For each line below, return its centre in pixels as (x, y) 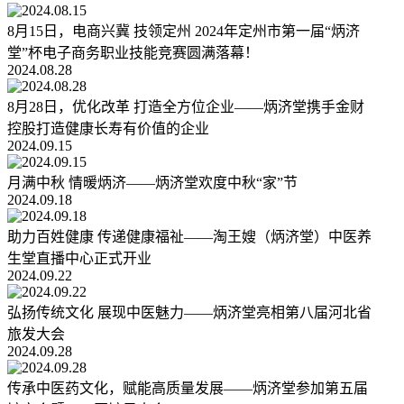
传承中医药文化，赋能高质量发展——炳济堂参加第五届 (188, 389)
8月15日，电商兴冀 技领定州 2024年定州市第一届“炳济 (184, 32)
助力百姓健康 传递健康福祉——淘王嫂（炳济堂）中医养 (189, 237)
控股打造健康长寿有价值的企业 (108, 129)
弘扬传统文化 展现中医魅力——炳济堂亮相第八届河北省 (189, 313)
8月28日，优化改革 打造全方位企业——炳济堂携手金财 (186, 107)
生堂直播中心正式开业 (79, 259)
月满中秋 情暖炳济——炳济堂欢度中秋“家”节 (152, 183)
